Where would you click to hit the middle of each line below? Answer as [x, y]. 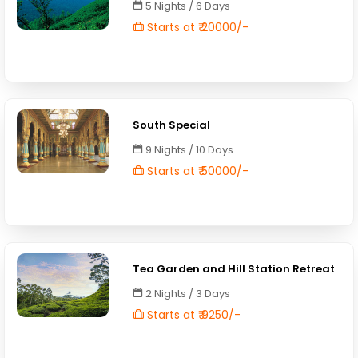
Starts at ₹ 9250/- [193, 315]
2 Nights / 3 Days [187, 294]
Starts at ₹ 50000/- [197, 171]
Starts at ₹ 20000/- [197, 27]
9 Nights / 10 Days [189, 150]
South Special [172, 125]
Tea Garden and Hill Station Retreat [234, 269]
